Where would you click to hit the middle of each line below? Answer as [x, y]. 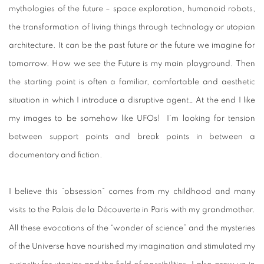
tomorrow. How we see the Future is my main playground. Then [132, 64]
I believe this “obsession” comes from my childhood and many [132, 192]
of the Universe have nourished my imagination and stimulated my [132, 247]
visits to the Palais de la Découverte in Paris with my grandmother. [132, 210]
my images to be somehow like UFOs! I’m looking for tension [132, 119]
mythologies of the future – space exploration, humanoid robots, [132, 9]
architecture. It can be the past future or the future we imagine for [132, 46]
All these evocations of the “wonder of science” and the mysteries [132, 228]
